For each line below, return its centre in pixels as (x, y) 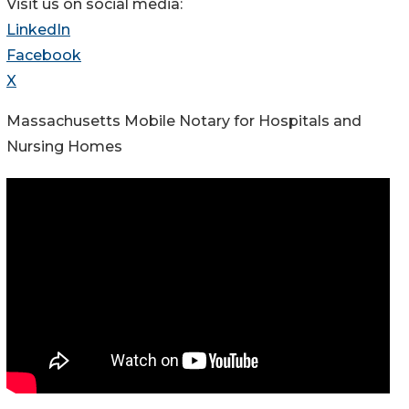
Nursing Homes (64, 147)
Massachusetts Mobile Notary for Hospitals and (184, 121)
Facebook (44, 56)
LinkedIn (38, 30)
